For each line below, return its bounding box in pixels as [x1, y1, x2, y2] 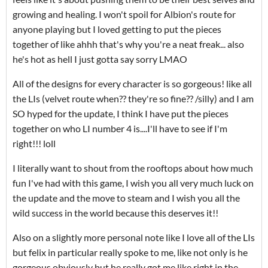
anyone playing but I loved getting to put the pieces [13, 23, 221, 35]
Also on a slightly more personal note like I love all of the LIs [13, 232, 255, 243]
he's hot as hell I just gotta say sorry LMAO [13, 53, 189, 65]
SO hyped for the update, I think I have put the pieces [13, 108, 229, 120]
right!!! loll [13, 138, 56, 150]
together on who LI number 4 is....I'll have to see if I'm [13, 123, 227, 135]
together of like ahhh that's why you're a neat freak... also [13, 38, 244, 50]
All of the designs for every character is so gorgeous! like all [13, 78, 252, 90]
